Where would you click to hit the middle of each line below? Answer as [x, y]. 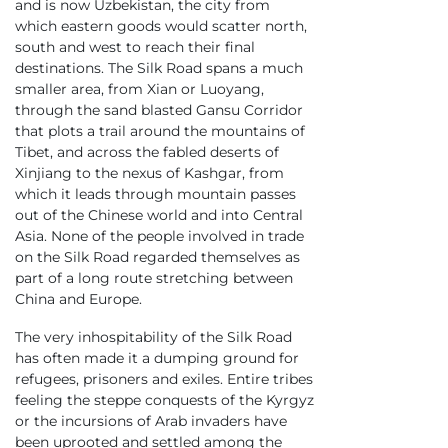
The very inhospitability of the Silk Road [153, 337]
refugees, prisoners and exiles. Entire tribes [164, 379]
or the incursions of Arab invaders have [151, 421]
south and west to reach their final [135, 47]
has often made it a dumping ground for [157, 358]
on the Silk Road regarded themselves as [157, 257]
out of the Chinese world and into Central [159, 215]
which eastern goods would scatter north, [161, 26]
